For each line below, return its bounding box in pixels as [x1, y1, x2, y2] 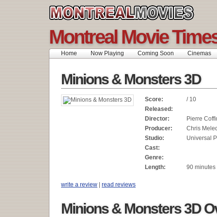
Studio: [145, 135, 164, 141]
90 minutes [186, 164, 216, 170]
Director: [145, 115, 170, 122]
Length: [145, 164, 166, 170]
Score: [145, 96, 163, 103]
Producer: [145, 125, 172, 132]
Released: [145, 106, 173, 112]
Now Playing [91, 50, 124, 57]
